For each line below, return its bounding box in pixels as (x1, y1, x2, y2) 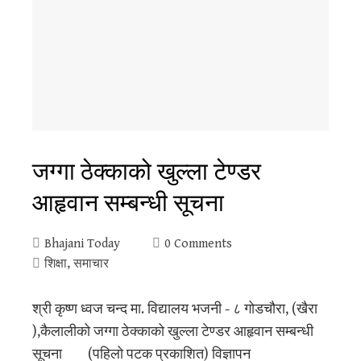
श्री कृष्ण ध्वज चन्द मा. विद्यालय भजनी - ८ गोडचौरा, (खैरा (32, 300, 317, 317)
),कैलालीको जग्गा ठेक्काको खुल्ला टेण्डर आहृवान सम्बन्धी (32, 322, 313, 340)
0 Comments (164, 235, 232, 251)
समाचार (73, 255, 109, 272)
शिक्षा (44, 255, 67, 272)
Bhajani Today (44, 235, 120, 251)
